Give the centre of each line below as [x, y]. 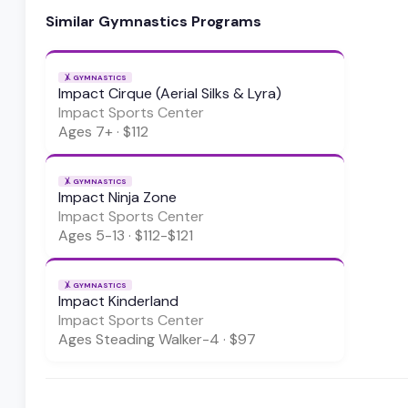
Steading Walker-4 [158, 340]
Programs [224, 21]
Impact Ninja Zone [117, 198]
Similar [72, 21]
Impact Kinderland [118, 301]
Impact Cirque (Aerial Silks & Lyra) [170, 94]
